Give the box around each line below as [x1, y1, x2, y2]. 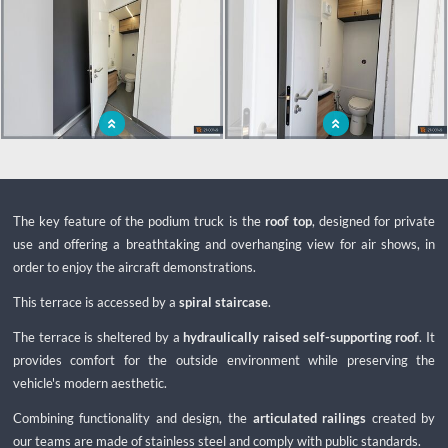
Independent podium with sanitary [20, 151, 204, 165]
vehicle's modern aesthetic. [12, 375, 167, 392]
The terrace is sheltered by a [12, 329, 184, 346]
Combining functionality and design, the [12, 410, 253, 427]
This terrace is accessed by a [12, 294, 179, 311]
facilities [90, 166, 134, 180]
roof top [264, 212, 312, 229]
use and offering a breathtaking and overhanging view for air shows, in [12, 235, 436, 252]
